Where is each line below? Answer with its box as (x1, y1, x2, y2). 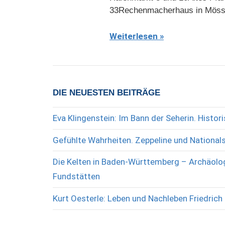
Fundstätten (52, 171, 100, 182)
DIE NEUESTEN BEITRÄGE (52, 88, 160, 98)
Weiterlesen (109, 31, 158, 42)
